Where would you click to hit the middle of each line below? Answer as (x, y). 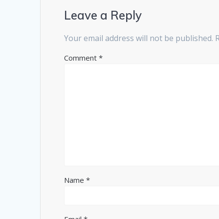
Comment (82, 57)
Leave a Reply (103, 15)
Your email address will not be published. (139, 38)
